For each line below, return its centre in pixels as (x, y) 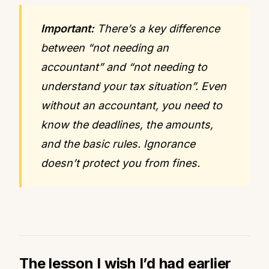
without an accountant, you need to (131, 105)
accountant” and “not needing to (124, 67)
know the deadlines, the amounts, (127, 124)
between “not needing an (105, 47)
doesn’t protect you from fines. (120, 163)
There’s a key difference (157, 28)
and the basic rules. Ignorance (118, 144)
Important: (68, 28)
